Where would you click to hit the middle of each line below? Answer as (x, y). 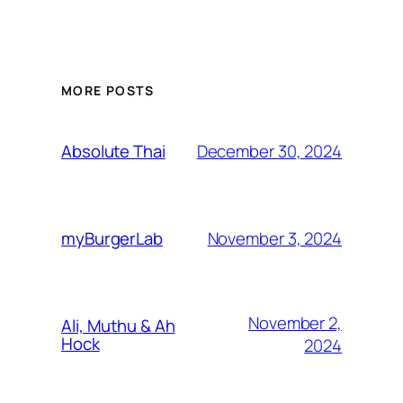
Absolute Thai (113, 152)
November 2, (295, 323)
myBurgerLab (112, 239)
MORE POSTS (107, 91)
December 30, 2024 (269, 151)
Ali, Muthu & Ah (118, 326)
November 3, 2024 (274, 238)
